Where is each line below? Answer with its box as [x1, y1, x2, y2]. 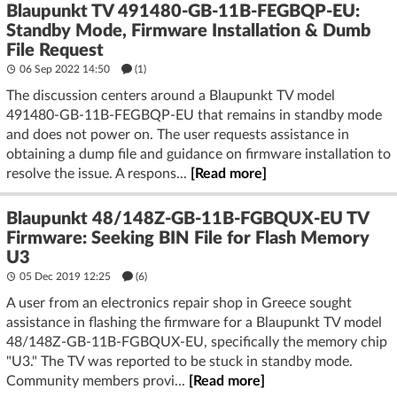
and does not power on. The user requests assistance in [6, 128, 349, 142]
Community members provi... [6, 374, 189, 388]
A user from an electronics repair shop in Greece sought [6, 296, 352, 310]
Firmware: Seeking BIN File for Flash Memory [6, 230, 370, 247]
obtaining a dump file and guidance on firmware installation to [6, 147, 391, 161]
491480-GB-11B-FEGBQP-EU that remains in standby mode [6, 108, 382, 122]
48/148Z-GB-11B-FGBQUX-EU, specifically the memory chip [6, 335, 387, 349]
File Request [6, 42, 104, 59]
